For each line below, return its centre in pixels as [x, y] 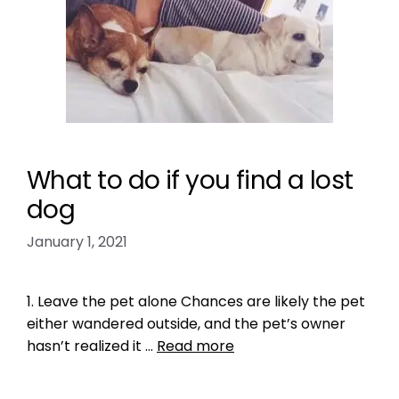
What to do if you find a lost [190, 180]
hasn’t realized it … [92, 346]
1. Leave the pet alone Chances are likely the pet [196, 301]
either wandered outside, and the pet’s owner [186, 324]
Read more [195, 346]
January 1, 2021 [77, 242]
